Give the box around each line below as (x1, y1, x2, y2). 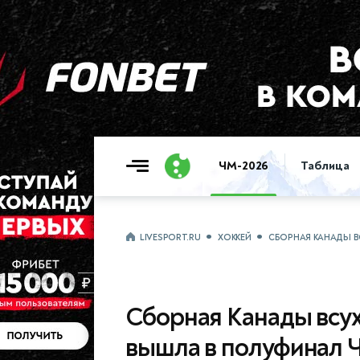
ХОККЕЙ (218, 232, 252, 243)
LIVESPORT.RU (140, 232, 201, 243)
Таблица (301, 157, 350, 174)
